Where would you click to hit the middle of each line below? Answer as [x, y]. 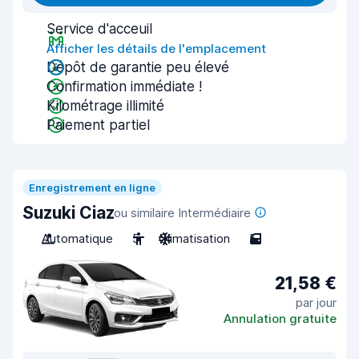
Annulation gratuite [280, 318]
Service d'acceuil [99, 29]
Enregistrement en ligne [92, 188]
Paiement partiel [98, 125]
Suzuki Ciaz [69, 213]
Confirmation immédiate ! [124, 87]
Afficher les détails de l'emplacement [156, 48]
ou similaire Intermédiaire [183, 213]
